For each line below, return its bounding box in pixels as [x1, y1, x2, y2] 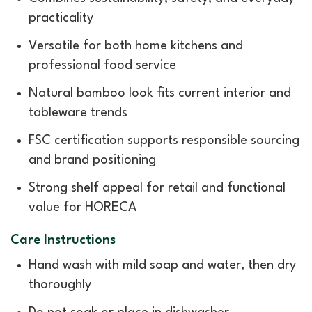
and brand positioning [29, 154, 156, 167]
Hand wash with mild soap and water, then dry [29, 258, 296, 272]
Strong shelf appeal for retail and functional [29, 182, 286, 195]
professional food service [29, 59, 176, 72]
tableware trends [29, 107, 127, 120]
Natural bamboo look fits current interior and [29, 87, 291, 100]
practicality [29, 12, 93, 25]
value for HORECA [29, 201, 136, 214]
